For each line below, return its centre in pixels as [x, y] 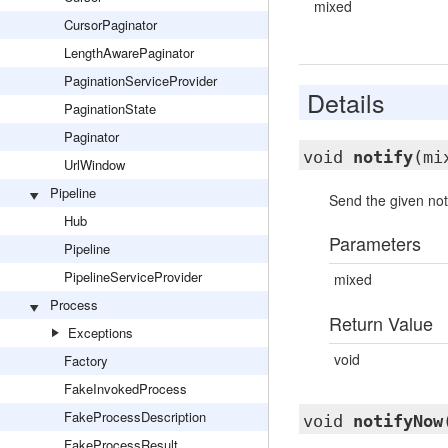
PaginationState [110, 108]
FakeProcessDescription [135, 416]
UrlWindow [94, 164]
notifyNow [397, 421]
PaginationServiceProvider [140, 80]
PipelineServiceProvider [133, 276]
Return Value [380, 323]
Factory [86, 360]
